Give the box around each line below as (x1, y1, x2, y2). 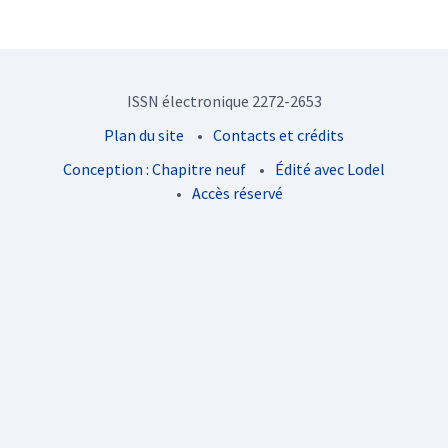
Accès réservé (191, 182, 283, 203)
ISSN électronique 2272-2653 (126, 90, 322, 111)
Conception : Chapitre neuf (63, 158, 246, 179)
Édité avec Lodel (275, 158, 385, 179)
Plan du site (104, 124, 184, 145)
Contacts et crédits (213, 124, 344, 145)
